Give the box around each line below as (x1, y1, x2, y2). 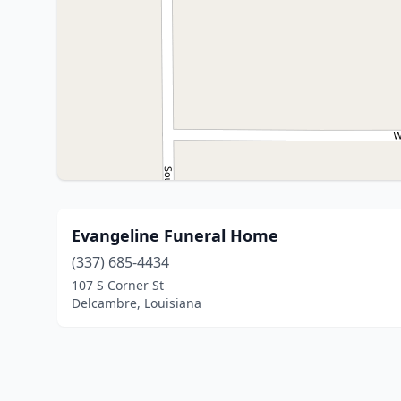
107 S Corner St (72, 277, 164, 294)
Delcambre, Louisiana (72, 294, 201, 311)
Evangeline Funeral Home (72, 225, 278, 246)
